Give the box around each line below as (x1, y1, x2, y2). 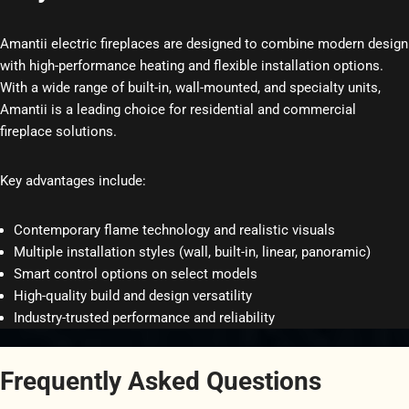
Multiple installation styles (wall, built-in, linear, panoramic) (14, 243, 371, 260)
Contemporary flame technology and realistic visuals (14, 221, 335, 238)
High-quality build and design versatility (14, 287, 252, 304)
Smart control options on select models (14, 265, 257, 282)
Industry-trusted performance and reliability (14, 309, 275, 326)
